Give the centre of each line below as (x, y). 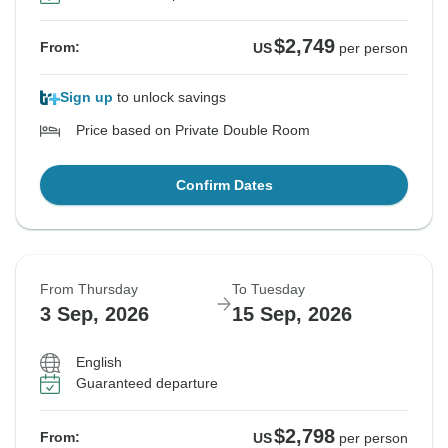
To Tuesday (268, 289)
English (99, 362)
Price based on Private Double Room (193, 130)
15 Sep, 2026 (292, 314)
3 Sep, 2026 (94, 314)
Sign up (86, 97)
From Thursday (89, 289)
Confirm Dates (224, 185)
